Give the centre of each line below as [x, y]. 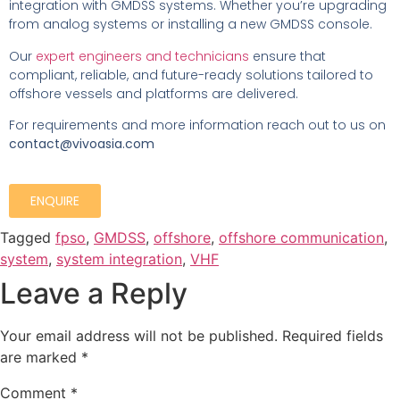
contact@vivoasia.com [82, 143]
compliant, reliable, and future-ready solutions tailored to [191, 75]
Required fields [333, 336]
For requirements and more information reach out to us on [197, 125]
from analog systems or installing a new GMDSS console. [191, 25]
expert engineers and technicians [142, 56]
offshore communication [301, 238]
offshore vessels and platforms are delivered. [154, 93]
